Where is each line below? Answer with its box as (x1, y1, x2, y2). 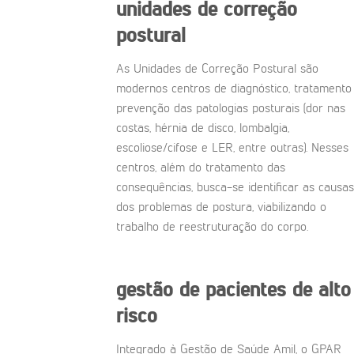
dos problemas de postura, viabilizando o (116, 201, 326, 214)
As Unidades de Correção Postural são (116, 62, 318, 76)
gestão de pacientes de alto (116, 280, 351, 301)
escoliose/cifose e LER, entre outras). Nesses (116, 141, 348, 155)
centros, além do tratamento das (116, 161, 285, 175)
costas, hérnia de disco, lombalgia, (116, 122, 289, 135)
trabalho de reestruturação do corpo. (116, 220, 308, 234)
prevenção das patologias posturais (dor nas (116, 102, 345, 115)
